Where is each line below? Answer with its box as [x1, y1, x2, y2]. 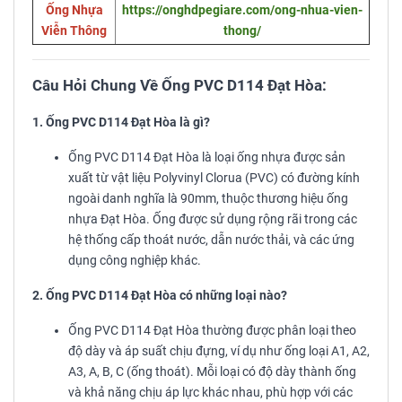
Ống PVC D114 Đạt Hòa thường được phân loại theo [68, 323, 356, 339]
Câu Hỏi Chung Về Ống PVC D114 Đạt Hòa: [32, 77, 327, 95]
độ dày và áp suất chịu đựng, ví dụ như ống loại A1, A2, [68, 344, 370, 360]
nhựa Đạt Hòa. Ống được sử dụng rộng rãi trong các [68, 212, 357, 228]
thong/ [223, 23, 261, 39]
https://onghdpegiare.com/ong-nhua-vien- [122, 3, 363, 19]
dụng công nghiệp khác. [68, 253, 201, 269]
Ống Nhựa [45, 3, 103, 19]
